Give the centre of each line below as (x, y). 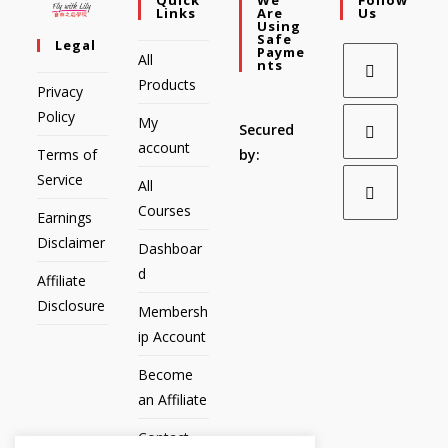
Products (167, 84)
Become (166, 374)
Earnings (65, 217)
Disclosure (71, 305)
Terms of (67, 154)
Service (60, 179)
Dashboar (170, 248)
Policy (56, 116)
